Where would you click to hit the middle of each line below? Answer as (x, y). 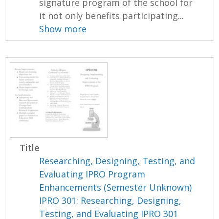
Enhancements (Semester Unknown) (116, 187)
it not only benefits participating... (112, 15)
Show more (63, 29)
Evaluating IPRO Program (92, 174)
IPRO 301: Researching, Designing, (110, 201)
